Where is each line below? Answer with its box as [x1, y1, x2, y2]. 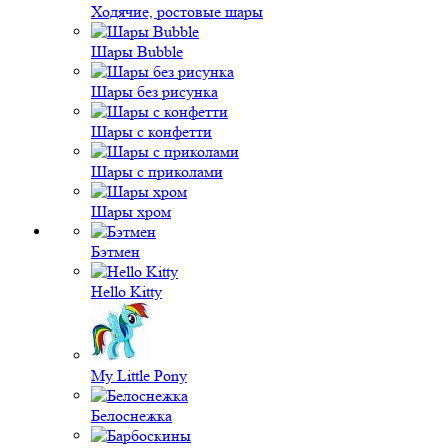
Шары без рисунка [91, 82, 218, 101]
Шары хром [91, 202, 171, 221]
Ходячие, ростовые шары [91, 2, 263, 21]
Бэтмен [91, 242, 140, 261]
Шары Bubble [91, 42, 183, 61]
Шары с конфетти [91, 122, 212, 141]
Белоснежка [91, 406, 172, 425]
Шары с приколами [91, 162, 223, 181]
